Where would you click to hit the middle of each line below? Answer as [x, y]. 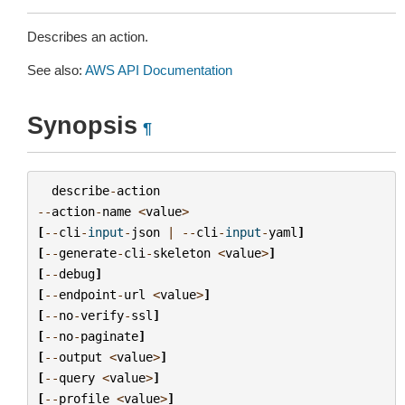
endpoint [87, 294]
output [80, 357]
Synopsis [82, 126]
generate [87, 253]
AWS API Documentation [159, 70]
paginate [109, 336]
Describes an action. [88, 37]
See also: [56, 70]
